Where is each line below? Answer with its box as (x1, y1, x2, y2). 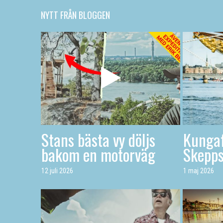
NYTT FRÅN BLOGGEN (41, 8, 110, 21)
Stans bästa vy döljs (41, 127, 155, 151)
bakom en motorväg (41, 142, 155, 166)
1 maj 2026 (183, 166, 214, 175)
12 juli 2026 (41, 166, 73, 175)
